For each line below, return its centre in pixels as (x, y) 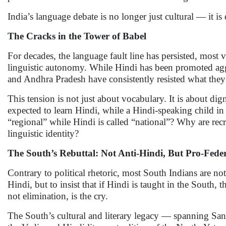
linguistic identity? (43, 133)
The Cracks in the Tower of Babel (77, 36)
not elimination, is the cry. (58, 196)
